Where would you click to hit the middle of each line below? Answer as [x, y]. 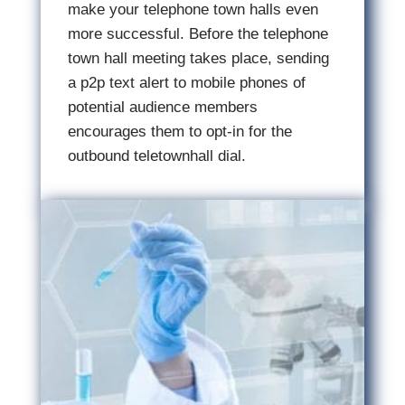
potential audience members [162, 107]
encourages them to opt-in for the [179, 132]
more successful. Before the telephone [198, 34]
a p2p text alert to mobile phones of [186, 83]
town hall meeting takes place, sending [198, 58]
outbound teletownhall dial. [156, 156]
